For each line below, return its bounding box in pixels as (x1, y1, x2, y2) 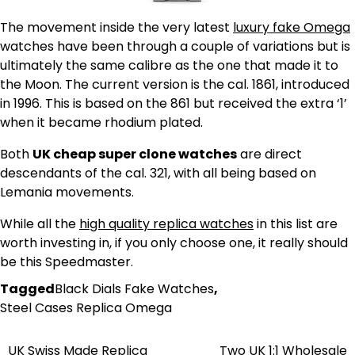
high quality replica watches (79, 215, 254, 233)
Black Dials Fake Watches (55, 280, 214, 298)
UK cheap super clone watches (32, 145, 237, 163)
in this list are (254, 215, 338, 233)
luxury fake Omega (233, 18, 350, 36)
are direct (237, 145, 302, 163)
